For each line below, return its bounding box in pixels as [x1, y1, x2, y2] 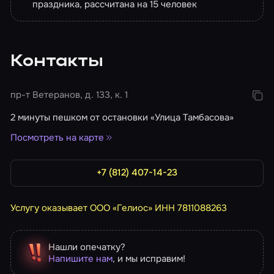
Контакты [10, 53, 103, 70]
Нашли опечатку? [48, 240, 125, 253]
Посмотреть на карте [10, 131, 105, 144]
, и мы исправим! [112, 252, 185, 265]
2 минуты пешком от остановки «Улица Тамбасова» [10, 111, 234, 124]
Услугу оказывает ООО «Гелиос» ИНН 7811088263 [10, 201, 228, 214]
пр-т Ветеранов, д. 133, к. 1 [10, 89, 128, 102]
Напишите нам [48, 252, 113, 265]
